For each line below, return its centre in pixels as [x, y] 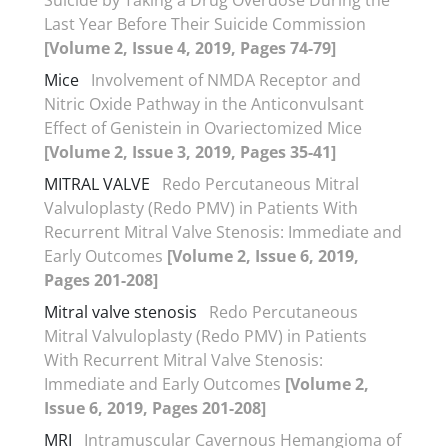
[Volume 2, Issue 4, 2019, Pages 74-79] [190, 47]
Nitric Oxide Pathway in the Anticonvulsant [204, 103]
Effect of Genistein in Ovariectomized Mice [203, 127]
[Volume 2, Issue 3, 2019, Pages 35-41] [190, 151]
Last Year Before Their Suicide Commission [205, 23]
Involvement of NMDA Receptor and [226, 79]
